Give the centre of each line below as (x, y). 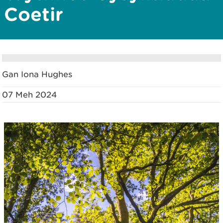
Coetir (34, 14)
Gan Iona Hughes (37, 74)
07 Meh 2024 (29, 95)
